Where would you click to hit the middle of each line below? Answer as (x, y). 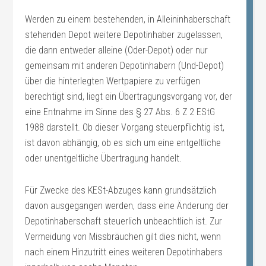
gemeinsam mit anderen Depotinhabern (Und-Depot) (125, 66)
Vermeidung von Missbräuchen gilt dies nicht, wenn (123, 237)
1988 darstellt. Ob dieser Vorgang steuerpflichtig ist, (125, 127)
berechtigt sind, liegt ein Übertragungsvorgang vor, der (129, 96)
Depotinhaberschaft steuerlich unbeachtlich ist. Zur (124, 221)
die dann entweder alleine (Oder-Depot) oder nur (117, 50)
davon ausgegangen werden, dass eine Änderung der (127, 206)
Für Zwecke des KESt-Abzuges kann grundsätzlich (121, 190)
